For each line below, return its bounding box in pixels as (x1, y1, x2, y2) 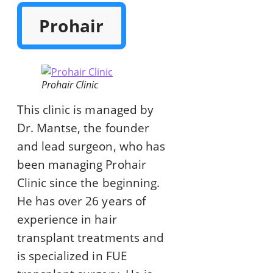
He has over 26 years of (17, 193, 146, 210)
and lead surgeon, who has (17, 138, 165, 155)
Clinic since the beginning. (17, 175, 160, 191)
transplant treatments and (17, 230, 164, 246)
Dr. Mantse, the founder (17, 120, 149, 136)
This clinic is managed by (17, 102, 154, 118)
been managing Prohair (17, 157, 146, 173)
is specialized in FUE (17, 248, 127, 264)
